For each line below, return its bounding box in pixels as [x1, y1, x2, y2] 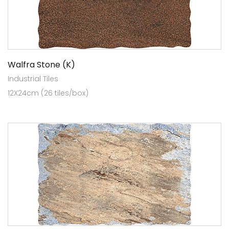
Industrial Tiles [8, 73, 58, 84]
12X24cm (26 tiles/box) [8, 87, 88, 98]
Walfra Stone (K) [8, 58, 75, 71]
